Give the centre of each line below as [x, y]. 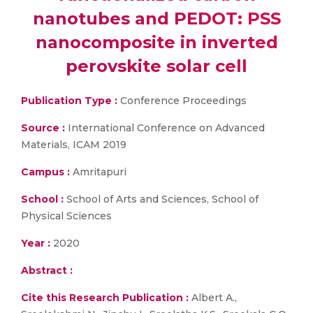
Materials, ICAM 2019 [74, 145]
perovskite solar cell [156, 66]
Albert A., [213, 298]
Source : [43, 128]
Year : [36, 243]
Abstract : [47, 270]
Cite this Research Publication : [105, 298]
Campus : [45, 172]
